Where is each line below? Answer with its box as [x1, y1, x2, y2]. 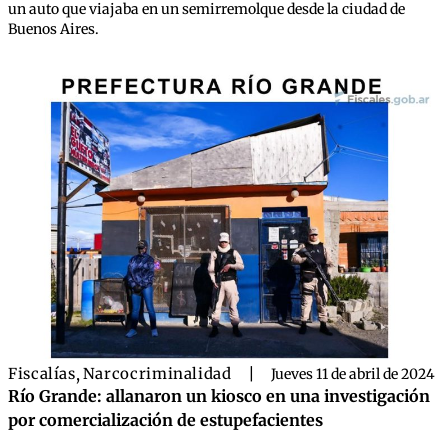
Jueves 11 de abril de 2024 [270, 365, 435, 384]
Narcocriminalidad [82, 364, 232, 384]
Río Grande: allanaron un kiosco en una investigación [8, 386, 430, 407]
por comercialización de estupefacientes [8, 410, 323, 431]
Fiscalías [8, 364, 76, 384]
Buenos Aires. [8, 20, 99, 39]
